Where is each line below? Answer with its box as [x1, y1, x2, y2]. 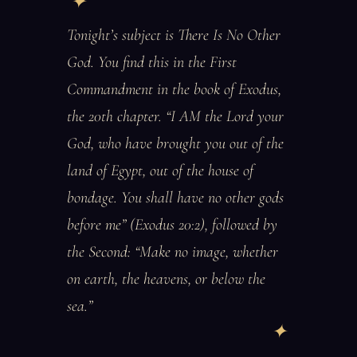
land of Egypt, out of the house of [67, 161, 253, 180]
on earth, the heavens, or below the [67, 269, 265, 288]
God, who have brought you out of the [67, 134, 284, 153]
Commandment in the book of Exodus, [67, 80, 281, 99]
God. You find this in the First [67, 53, 237, 72]
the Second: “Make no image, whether [67, 242, 278, 261]
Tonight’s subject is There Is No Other [67, 25, 280, 45]
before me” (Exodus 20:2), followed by [67, 215, 277, 234]
